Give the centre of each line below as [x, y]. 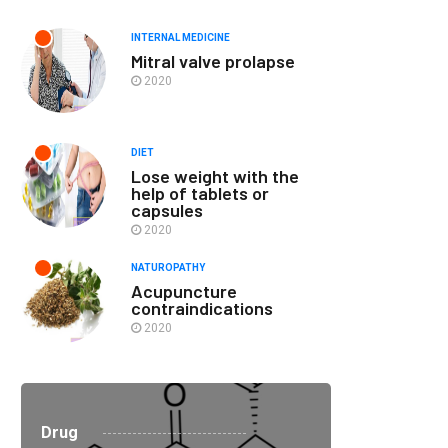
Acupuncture [184, 291]
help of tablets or [200, 193]
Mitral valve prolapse [213, 61]
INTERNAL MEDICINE [180, 37]
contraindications [202, 308]
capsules [167, 210]
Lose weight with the [215, 176]
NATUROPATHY [168, 267]
